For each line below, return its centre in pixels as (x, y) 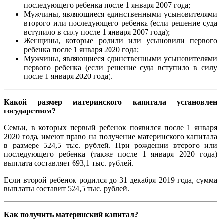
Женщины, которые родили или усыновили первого (120, 41)
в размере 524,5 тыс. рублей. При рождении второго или (110, 146)
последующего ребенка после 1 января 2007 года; (107, 5)
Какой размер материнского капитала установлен (110, 102)
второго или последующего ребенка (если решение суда (120, 23)
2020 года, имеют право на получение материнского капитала (110, 137)
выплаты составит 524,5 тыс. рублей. (67, 189)
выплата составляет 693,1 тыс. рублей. (69, 163)
